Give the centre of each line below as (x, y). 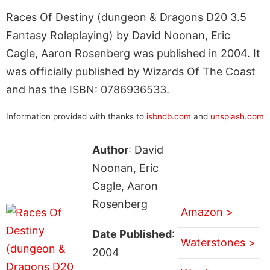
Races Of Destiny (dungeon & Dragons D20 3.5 (126, 17)
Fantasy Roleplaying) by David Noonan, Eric (118, 35)
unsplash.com (237, 116)
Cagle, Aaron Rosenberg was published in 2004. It (133, 53)
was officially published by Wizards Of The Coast (131, 71)
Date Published (132, 234)
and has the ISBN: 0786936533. (88, 89)
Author (110, 149)
